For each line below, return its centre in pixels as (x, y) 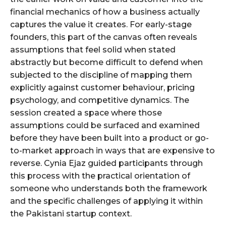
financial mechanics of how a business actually (105, 12)
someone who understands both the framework (109, 189)
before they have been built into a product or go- (109, 138)
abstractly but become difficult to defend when (106, 63)
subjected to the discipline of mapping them (101, 75)
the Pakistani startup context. (71, 214)
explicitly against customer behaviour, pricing (102, 88)
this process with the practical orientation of (100, 176)
